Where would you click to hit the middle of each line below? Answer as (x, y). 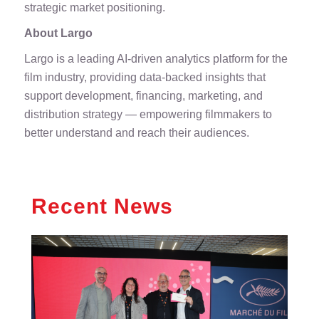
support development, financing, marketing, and (143, 96)
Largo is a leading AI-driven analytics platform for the (156, 59)
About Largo (58, 33)
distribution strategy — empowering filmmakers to (148, 114)
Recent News (102, 206)
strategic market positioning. (94, 7)
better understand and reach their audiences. (136, 133)
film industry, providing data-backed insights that (145, 77)
